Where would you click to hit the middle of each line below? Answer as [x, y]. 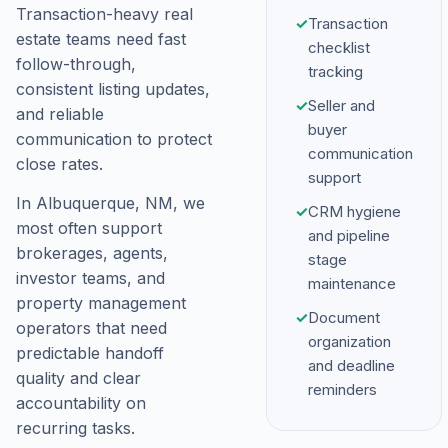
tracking [335, 71]
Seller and [341, 105]
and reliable [60, 114]
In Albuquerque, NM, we [110, 203]
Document [343, 317]
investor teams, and [90, 278]
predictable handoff [90, 353]
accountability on [81, 403]
